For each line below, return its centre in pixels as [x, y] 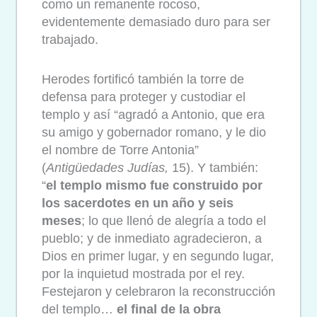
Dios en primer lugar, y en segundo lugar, [158, 257]
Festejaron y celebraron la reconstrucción [158, 292]
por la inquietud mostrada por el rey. [143, 274]
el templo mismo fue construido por [154, 186]
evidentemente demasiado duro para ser [156, 22]
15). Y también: [213, 168]
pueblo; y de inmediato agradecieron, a [152, 239]
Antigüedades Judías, [107, 168]
